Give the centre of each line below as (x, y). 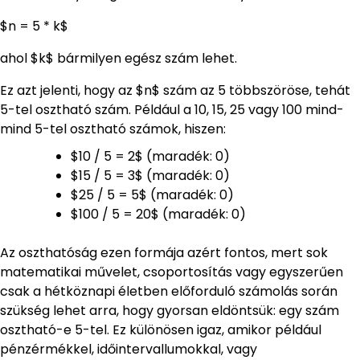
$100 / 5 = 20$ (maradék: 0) (158, 214)
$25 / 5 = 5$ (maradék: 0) (152, 194)
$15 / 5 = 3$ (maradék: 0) (150, 175)
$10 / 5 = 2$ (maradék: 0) (150, 156)
